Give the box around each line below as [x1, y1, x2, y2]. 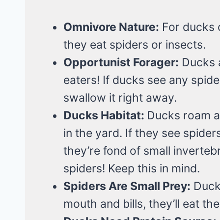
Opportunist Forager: [63, 55, 179, 69]
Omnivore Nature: [63, 20, 159, 34]
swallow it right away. [63, 90, 177, 105]
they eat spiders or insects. [63, 37, 206, 52]
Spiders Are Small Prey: [63, 179, 191, 193]
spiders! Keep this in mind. [63, 161, 200, 175]
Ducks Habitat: [63, 108, 147, 122]
